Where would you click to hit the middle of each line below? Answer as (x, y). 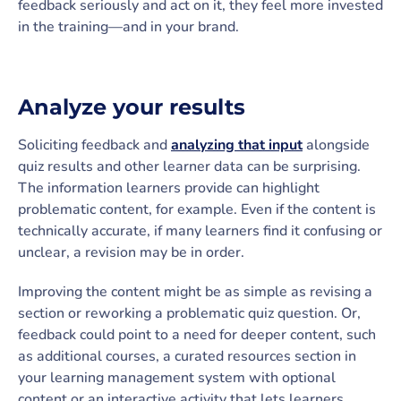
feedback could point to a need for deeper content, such (197, 334)
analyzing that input (237, 145)
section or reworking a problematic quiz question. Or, (189, 313)
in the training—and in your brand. (128, 26)
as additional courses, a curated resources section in (187, 356)
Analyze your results (132, 107)
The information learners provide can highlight (169, 188)
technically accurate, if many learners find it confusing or (200, 230)
